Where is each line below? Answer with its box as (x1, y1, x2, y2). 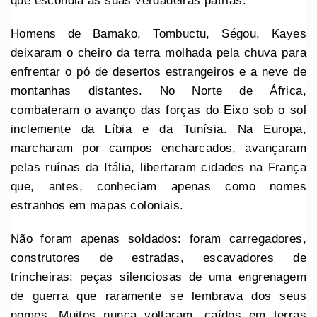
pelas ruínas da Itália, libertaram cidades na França (11, 160, 306, 174)
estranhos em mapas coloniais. (11, 198, 184, 212)
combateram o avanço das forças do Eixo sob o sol (11, 103, 306, 117)
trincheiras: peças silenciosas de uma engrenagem (11, 270, 306, 284)
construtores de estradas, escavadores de (11, 250, 306, 265)
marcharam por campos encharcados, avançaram (11, 141, 306, 155)
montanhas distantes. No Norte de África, (11, 83, 306, 98)
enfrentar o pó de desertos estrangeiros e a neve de (11, 64, 306, 79)
